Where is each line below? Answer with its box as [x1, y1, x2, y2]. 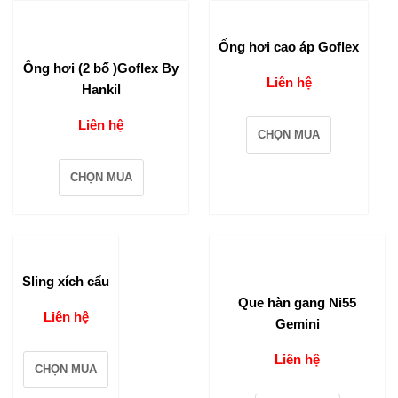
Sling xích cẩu [22, 274, 109, 290]
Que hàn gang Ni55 [238, 295, 356, 311]
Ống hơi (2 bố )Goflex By [23, 60, 179, 76]
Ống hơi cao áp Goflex [219, 39, 359, 55]
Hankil [81, 82, 121, 98]
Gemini [275, 316, 320, 332]
